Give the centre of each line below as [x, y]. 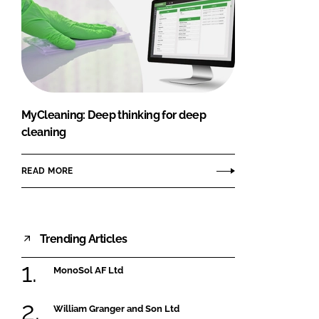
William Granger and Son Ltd [116, 308]
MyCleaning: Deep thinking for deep [114, 115]
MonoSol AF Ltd [88, 271]
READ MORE [47, 171]
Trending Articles [84, 239]
